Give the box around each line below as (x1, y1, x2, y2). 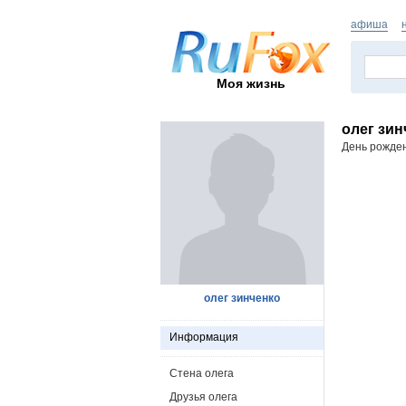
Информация (169, 331, 238, 343)
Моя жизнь (217, 75, 285, 91)
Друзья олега (169, 391, 237, 403)
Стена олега (169, 367, 234, 380)
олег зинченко (204, 292, 280, 304)
